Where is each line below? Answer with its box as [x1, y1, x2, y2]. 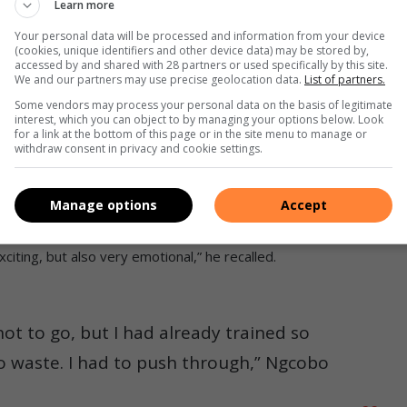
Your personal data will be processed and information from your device [15, 27, 385, 44]
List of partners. [304, 71, 385, 87]
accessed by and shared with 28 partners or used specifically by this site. [15, 56, 388, 73]
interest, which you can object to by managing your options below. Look [15, 111, 383, 127]
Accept [280, 196, 327, 213]
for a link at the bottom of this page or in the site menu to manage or [15, 125, 367, 142]
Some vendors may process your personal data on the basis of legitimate [15, 96, 392, 113]
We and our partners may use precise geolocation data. [15, 71, 304, 87]
